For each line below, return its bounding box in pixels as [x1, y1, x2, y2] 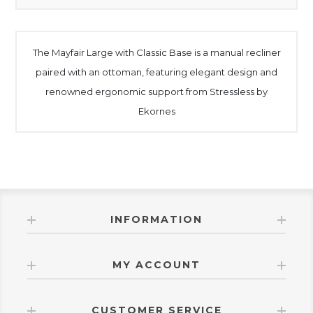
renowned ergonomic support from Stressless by [45, 86, 268, 98]
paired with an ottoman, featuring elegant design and [36, 66, 277, 78]
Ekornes [138, 105, 175, 117]
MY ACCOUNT [112, 259, 201, 272]
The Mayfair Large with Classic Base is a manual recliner [32, 47, 281, 59]
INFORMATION [110, 213, 203, 226]
